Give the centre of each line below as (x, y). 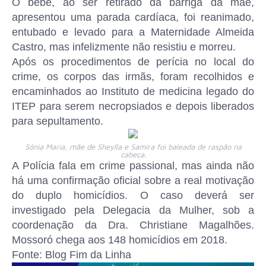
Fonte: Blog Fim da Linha (72, 255)
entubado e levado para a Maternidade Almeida (133, 32)
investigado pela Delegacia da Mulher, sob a (133, 210)
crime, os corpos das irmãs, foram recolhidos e (133, 77)
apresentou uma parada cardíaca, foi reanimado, (133, 17)
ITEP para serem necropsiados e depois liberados (133, 106)
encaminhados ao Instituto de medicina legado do (133, 91)
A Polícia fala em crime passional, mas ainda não (133, 166)
